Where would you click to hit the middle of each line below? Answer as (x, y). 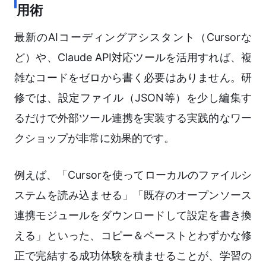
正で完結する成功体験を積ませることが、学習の (133, 256)
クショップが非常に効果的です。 (94, 138)
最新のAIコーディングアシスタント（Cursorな (133, 37)
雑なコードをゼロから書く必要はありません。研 (133, 78)
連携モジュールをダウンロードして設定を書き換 (133, 216)
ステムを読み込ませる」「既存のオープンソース (133, 195)
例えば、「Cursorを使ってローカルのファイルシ (133, 175)
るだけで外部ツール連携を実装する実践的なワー (133, 118)
